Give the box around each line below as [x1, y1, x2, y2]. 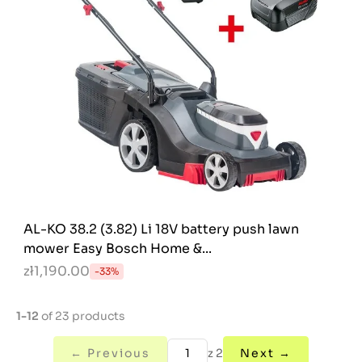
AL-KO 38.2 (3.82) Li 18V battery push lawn [23, 221, 299, 238]
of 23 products [39, 309, 125, 323]
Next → [240, 346, 292, 360]
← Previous [70, 346, 150, 360]
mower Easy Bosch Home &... [23, 240, 212, 257]
